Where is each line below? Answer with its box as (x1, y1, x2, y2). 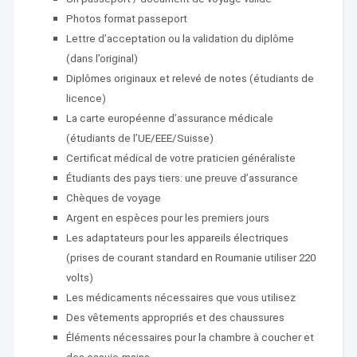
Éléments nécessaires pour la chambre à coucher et (65, 331, 314, 343)
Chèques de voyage (65, 192, 161, 204)
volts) (65, 272, 93, 284)
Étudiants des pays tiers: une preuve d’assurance (65, 172, 298, 184)
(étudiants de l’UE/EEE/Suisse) (65, 132, 214, 144)
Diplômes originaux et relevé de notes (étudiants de (65, 73, 314, 84)
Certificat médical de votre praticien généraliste (65, 152, 296, 164)
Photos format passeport (65, 13, 187, 25)
